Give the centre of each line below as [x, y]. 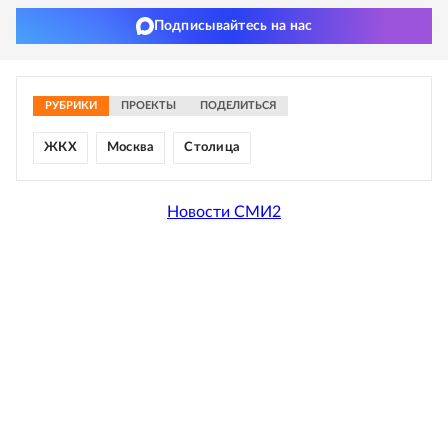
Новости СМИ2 [224, 211]
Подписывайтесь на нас [233, 26]
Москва [130, 147]
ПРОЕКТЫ [148, 105]
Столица [212, 147]
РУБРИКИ [71, 105]
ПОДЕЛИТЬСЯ [238, 105]
